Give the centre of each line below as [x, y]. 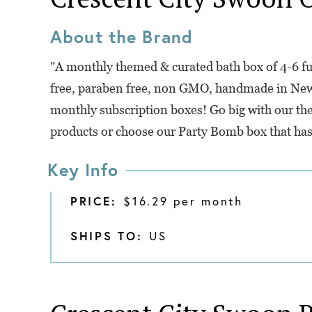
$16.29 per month [183, 201]
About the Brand [122, 37]
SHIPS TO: [107, 236]
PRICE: [94, 201]
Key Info [83, 169]
